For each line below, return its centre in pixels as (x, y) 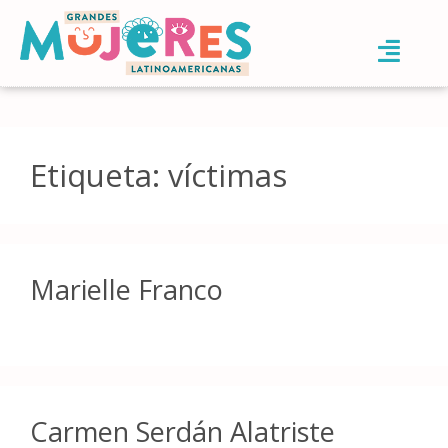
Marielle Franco (126, 289)
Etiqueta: (99, 174)
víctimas (227, 174)
